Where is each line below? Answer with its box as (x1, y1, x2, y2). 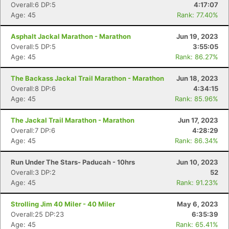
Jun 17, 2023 (178, 116, 218, 124)
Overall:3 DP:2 (11, 168, 56, 176)
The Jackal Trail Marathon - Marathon (11, 116, 134, 124)
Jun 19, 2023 (176, 32, 218, 40)
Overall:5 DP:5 (11, 42, 56, 51)
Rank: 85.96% (175, 95, 218, 103)
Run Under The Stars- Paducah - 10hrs (11, 158, 135, 166)
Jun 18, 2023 (176, 74, 218, 82)
